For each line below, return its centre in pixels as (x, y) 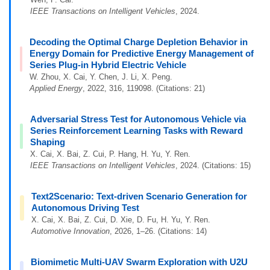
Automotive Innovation (71, 231)
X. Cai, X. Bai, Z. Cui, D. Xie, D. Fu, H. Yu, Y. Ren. (121, 220)
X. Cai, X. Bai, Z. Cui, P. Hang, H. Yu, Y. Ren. (110, 154)
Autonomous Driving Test (86, 208)
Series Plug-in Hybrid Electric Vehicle (108, 65)
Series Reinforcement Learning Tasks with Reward (136, 130)
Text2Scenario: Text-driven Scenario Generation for (140, 196)
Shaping (47, 142)
